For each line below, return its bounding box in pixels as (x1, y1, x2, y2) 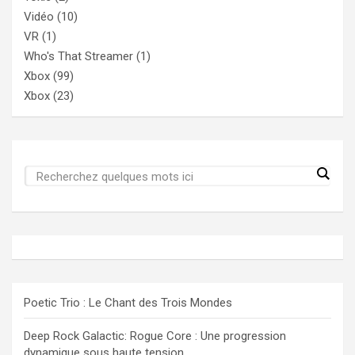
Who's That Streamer (24, 49, 133, 64)
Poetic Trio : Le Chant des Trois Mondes (24, 296, 232, 311)
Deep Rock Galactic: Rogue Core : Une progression (24, 329, 286, 344)
